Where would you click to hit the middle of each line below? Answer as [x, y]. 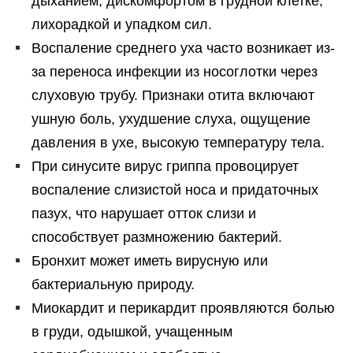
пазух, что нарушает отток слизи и [144, 214]
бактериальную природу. [113, 285]
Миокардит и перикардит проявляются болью [183, 308]
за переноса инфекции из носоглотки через [175, 72]
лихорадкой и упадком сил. [122, 25]
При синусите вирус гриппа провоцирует [165, 167]
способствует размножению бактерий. [157, 238]
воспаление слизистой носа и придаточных [175, 190]
